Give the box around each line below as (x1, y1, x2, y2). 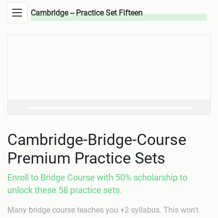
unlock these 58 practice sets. (7, 185, 122, 195)
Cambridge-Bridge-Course (7, 130, 186, 149)
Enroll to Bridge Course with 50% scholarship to (7, 172, 187, 182)
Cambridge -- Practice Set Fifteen (31, 8, 143, 18)
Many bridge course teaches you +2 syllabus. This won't (7, 205, 199, 215)
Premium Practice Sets (7, 148, 165, 167)
